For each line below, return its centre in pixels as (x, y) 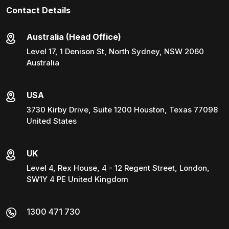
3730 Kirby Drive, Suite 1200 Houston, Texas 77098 (122, 110)
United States (52, 121)
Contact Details (38, 10)
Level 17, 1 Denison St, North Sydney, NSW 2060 (115, 52)
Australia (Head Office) (74, 37)
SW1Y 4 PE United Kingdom (77, 179)
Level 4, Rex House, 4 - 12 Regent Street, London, (118, 168)
